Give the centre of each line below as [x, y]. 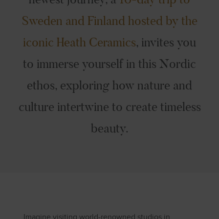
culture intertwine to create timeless [109, 107]
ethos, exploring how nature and [109, 86]
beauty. [109, 129]
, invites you [166, 43]
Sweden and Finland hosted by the [109, 21]
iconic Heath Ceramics [79, 43]
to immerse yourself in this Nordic [109, 64]
